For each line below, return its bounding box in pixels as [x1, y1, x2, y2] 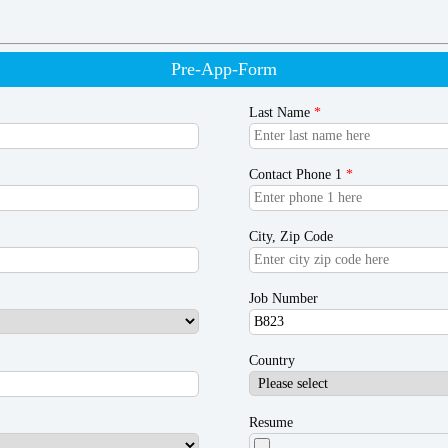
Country [249, 353, 296, 368]
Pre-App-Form [171, 59, 277, 79]
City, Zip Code [249, 229, 334, 244]
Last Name [249, 105, 315, 120]
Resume [249, 415, 294, 430]
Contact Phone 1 [249, 167, 347, 182]
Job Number [249, 291, 319, 306]
